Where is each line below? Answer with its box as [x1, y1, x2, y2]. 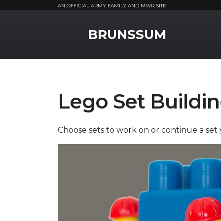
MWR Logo [57, 21, 101, 31]
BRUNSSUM [88, 27, 166, 42]
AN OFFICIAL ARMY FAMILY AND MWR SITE [58, 2, 166, 9]
